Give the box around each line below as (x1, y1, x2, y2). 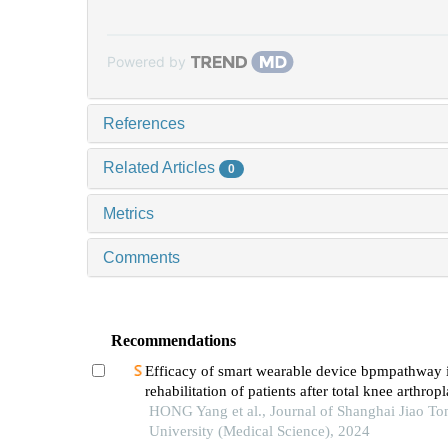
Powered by (107, 52, 186, 70)
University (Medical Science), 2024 (148, 422, 370, 439)
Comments (103, 248, 180, 266)
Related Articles (103, 158, 219, 176)
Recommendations (111, 331, 237, 349)
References (103, 114, 185, 132)
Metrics (103, 204, 154, 222)
